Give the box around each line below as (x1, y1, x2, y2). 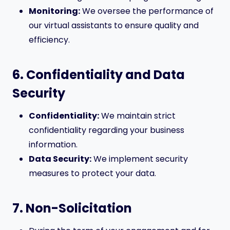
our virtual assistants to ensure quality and (29, 20, 199, 31)
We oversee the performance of (80, 5, 214, 17)
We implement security (91, 153, 188, 165)
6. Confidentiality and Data (12, 66, 185, 83)
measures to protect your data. (29, 167, 156, 179)
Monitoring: (29, 5, 80, 17)
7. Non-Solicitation (12, 200, 132, 217)
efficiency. (29, 34, 70, 46)
